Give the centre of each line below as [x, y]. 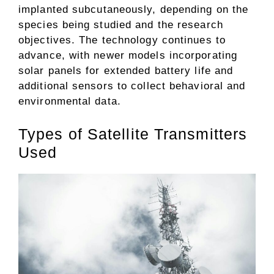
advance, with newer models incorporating [128, 56]
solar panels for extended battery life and [126, 71]
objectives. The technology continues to [122, 40]
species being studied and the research [121, 25]
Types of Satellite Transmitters [133, 134]
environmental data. [70, 102]
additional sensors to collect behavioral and [132, 86]
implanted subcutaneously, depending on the [134, 10]
